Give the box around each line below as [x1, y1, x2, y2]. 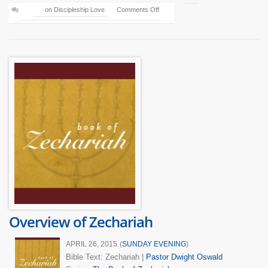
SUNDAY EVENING [122, 240, 186, 249]
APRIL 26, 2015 [66, 240, 117, 249]
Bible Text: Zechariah [66, 252, 139, 262]
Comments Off [117, 6, 159, 14]
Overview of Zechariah [9, 212, 153, 232]
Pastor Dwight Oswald [146, 252, 223, 262]
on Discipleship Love [45, 6, 105, 14]
